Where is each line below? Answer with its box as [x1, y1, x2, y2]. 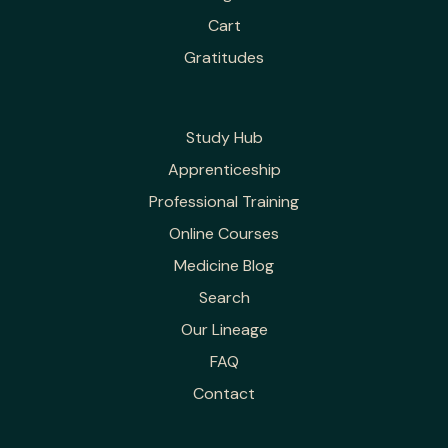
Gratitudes [184, 47, 264, 69]
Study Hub [185, 127, 263, 149]
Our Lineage [180, 319, 268, 341]
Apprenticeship [167, 159, 281, 181]
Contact [193, 383, 255, 405]
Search [198, 287, 250, 309]
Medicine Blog [174, 255, 274, 277]
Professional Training [149, 191, 299, 213]
